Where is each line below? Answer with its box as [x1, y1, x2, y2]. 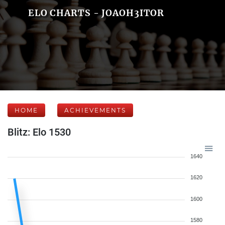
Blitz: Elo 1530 [8, 126, 71, 138]
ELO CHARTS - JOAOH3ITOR [28, 7, 165, 19]
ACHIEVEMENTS [64, 106, 126, 114]
